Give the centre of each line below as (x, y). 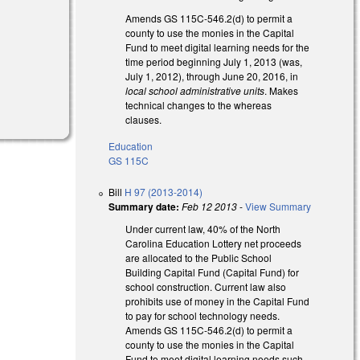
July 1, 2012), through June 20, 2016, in (212, 76)
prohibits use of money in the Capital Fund (218, 301)
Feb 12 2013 (210, 206)
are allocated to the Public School (199, 257)
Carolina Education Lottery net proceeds (214, 243)
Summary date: (144, 206)
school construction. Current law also (206, 286)
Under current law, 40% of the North (203, 228)
